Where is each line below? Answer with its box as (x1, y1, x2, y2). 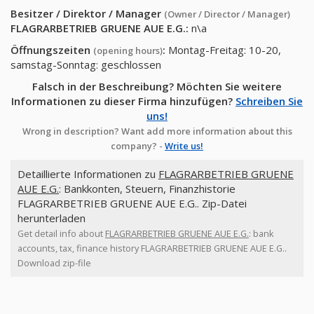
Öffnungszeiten (11, 43, 93, 57)
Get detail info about (18, 227, 105, 240)
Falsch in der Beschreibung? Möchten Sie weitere (32, 79, 282, 93)
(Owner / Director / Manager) (164, 8, 290, 20)
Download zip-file (18, 257, 91, 269)
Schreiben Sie (235, 94, 303, 108)
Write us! (165, 139, 203, 152)
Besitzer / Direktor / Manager (11, 6, 164, 20)
